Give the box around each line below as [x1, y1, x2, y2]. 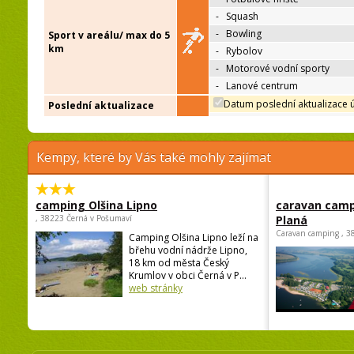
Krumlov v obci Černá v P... [129, 269, 247, 283]
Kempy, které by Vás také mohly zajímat [36, 149, 271, 167]
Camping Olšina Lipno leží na [129, 231, 258, 245]
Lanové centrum [226, 79, 298, 93]
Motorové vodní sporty [226, 62, 330, 76]
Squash [226, 9, 258, 24]
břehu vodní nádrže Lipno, [129, 243, 247, 258]
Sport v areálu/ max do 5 [48, 28, 170, 43]
